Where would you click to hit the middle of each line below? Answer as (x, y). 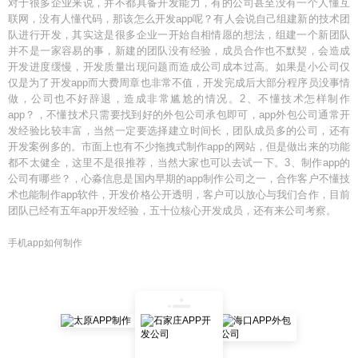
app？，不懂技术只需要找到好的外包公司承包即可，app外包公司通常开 (179, 115)
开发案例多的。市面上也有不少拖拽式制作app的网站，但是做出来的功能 (179, 147)
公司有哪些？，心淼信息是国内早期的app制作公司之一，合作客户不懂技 (179, 179)
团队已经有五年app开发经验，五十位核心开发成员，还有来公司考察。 (172, 211)
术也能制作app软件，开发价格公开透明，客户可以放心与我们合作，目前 (179, 195)
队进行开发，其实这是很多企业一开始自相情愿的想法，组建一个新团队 (179, 35)
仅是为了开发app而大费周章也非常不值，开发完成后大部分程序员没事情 (179, 83)
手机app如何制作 (45, 243)
